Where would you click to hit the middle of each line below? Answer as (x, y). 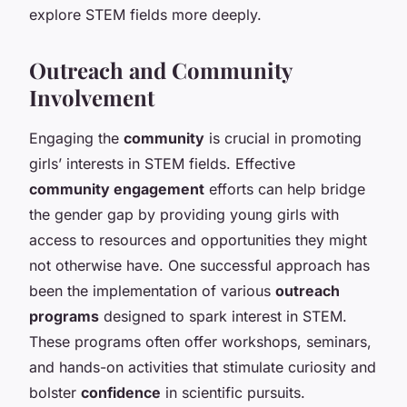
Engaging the (76, 138)
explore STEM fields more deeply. (145, 14)
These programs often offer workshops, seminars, (200, 341)
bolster (55, 392)
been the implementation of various (152, 290)
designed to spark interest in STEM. (223, 316)
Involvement (92, 97)
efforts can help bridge (285, 189)
